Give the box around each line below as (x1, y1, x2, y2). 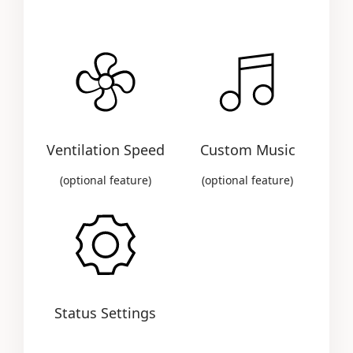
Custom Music (199, 140, 295, 160)
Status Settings (54, 303, 157, 323)
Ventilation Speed (46, 140, 165, 160)
